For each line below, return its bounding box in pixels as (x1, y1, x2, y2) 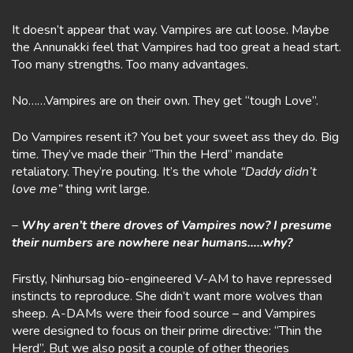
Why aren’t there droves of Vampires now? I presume (21, 217, 332, 234)
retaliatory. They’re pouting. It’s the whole (12, 163, 240, 180)
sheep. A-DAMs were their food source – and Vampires (12, 305, 316, 322)
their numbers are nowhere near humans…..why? (12, 234, 292, 251)
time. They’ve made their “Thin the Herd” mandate (12, 146, 284, 163)
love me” (12, 180, 62, 198)
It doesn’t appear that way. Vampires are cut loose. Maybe (12, 21, 329, 39)
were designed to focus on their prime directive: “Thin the (12, 322, 322, 340)
